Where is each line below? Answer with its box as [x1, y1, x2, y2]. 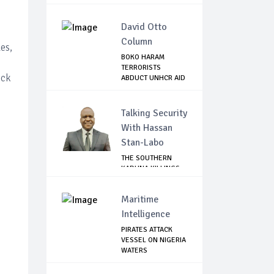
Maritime [121, 193, 158, 206]
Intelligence [121, 208, 170, 221]
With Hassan [121, 122, 172, 135]
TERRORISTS [121, 63, 161, 73]
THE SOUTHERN [121, 154, 172, 163]
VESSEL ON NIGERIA [121, 235, 186, 245]
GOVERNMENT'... [121, 185, 174, 194]
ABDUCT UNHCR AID [121, 73, 185, 83]
